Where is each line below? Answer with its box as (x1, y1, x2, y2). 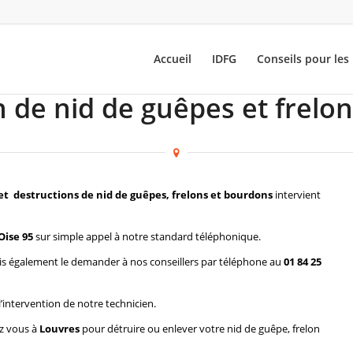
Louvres (39, 321, 80, 336)
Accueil (154, 51, 192, 66)
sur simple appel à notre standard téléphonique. (33, 229, 261, 244)
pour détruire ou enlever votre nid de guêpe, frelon (80, 321, 320, 336)
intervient (273, 188, 321, 203)
